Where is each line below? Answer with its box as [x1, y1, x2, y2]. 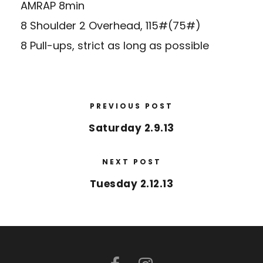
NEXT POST [102, 157, 161, 167]
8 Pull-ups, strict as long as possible [21, 38, 209, 53]
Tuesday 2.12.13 [89, 177, 174, 191]
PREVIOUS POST [90, 101, 173, 112]
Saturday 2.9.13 [89, 121, 174, 136]
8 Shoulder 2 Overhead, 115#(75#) [21, 18, 201, 33]
